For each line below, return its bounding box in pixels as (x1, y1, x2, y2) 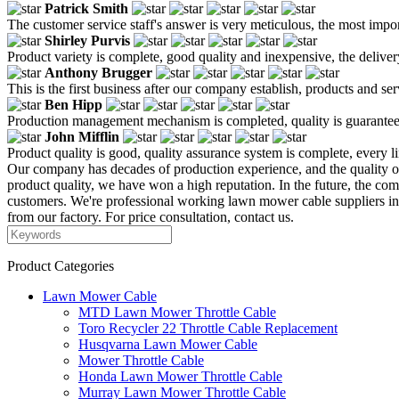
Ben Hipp (45, 96, 102, 112)
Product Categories (7, 257, 114, 273)
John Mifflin (45, 128, 119, 144)
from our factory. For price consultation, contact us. (7, 208, 294, 224)
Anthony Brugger (45, 64, 152, 80)
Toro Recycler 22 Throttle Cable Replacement (78, 320, 338, 336)
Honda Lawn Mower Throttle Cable (78, 368, 282, 384)
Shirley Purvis (45, 32, 130, 48)
